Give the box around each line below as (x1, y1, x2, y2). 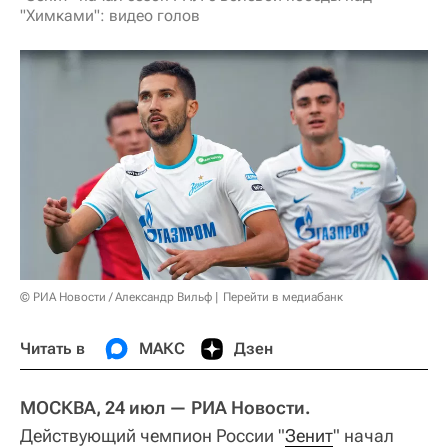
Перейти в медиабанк (223, 289, 343, 304)
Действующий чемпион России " (20, 424, 285, 446)
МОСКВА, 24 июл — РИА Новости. (20, 396, 311, 418)
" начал (333, 424, 394, 446)
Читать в (20, 338, 85, 358)
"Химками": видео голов (20, 6, 200, 25)
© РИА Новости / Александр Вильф (20, 289, 212, 304)
